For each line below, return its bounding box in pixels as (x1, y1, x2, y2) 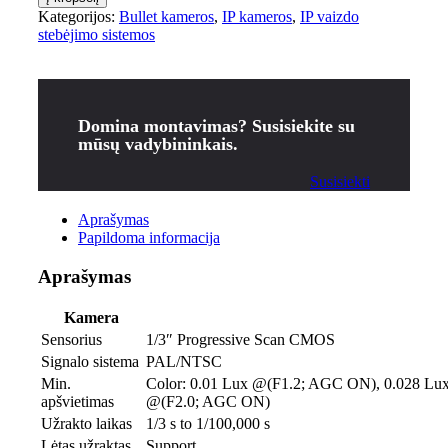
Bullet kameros (118, 8, 214, 25)
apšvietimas (40, 393, 114, 411)
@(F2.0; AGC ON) (145, 393, 270, 411)
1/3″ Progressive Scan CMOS (145, 331, 335, 349)
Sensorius (40, 331, 102, 349)
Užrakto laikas (40, 415, 132, 433)
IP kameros (221, 8, 292, 25)
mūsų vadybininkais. (77, 134, 238, 154)
